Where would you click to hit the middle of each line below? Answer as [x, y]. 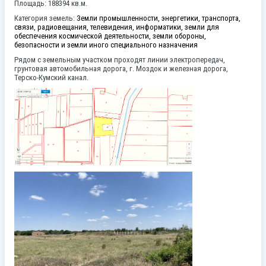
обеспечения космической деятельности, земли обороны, [110, 36]
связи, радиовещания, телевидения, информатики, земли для [117, 27]
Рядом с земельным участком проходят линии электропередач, [120, 60]
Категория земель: [45, 18]
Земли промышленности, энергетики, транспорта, [159, 18]
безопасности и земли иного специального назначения [106, 45]
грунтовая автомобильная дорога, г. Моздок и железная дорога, [121, 69]
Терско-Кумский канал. [51, 78]
